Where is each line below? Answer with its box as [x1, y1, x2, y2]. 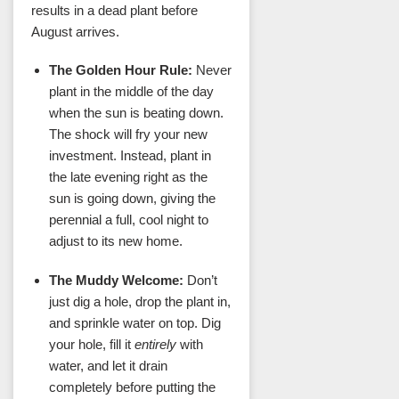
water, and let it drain [48, 357, 167, 373]
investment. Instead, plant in [48, 148, 211, 164]
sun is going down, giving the [48, 191, 216, 207]
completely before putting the [48, 379, 216, 395]
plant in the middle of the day [48, 84, 214, 100]
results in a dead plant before [31, 2, 198, 18]
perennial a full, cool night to [48, 212, 208, 228]
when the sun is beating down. [48, 105, 224, 121]
